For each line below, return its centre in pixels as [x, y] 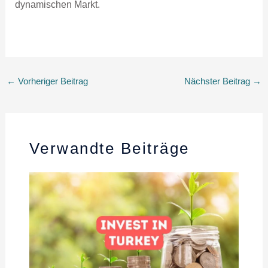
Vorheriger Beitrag [51, 81]
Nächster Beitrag [219, 81]
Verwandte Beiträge [109, 148]
